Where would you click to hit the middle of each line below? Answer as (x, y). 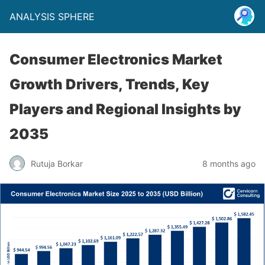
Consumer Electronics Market (116, 59)
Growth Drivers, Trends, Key (109, 84)
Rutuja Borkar (57, 163)
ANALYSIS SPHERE (52, 17)
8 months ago (229, 163)
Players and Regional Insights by (125, 109)
